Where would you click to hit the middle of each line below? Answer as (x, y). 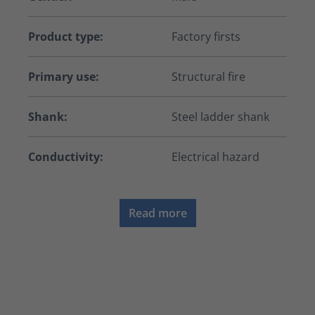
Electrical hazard (216, 157)
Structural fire (208, 77)
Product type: (66, 37)
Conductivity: (66, 157)
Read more (157, 213)
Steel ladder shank (220, 117)
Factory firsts (206, 37)
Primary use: (64, 77)
